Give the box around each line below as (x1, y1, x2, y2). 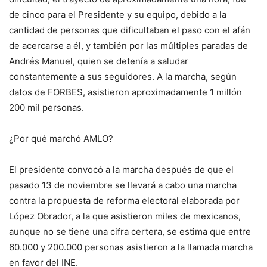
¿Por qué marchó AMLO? (9, 132, 113, 144)
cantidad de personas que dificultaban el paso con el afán (9, 24, 250, 36)
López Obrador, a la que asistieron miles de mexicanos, (9, 210, 241, 222)
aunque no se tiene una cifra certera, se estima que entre (9, 225, 251, 237)
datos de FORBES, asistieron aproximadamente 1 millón (9, 86, 242, 98)
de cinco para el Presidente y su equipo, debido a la (9, 8, 226, 20)
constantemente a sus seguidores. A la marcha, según (9, 70, 237, 82)
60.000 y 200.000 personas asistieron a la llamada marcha (9, 241, 253, 253)
